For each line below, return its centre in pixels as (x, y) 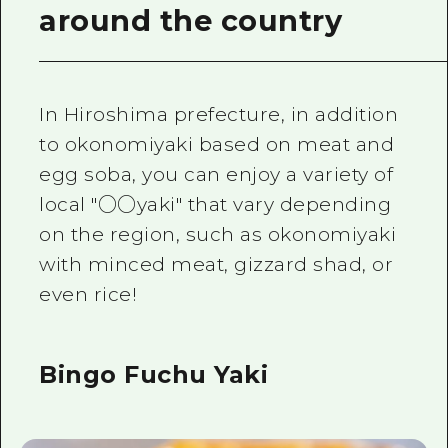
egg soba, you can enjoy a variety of (216, 174)
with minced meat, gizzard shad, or (216, 264)
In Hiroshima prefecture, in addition (219, 114)
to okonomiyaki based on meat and (217, 144)
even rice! (88, 294)
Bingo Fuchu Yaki (154, 374)
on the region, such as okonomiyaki (218, 234)
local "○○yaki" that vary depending (215, 204)
